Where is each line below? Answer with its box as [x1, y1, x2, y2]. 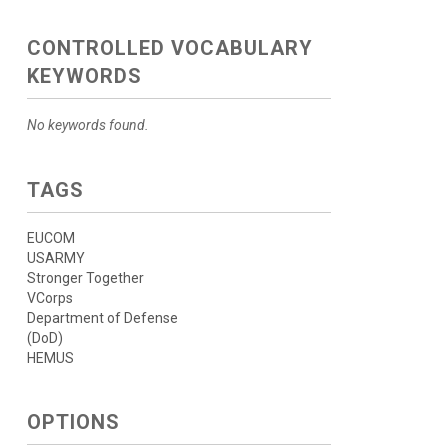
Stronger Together [26, 270, 144, 286]
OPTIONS [26, 410, 120, 434]
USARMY [26, 250, 85, 266]
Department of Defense [26, 310, 178, 326]
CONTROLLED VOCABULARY [26, 36, 313, 60]
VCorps [26, 290, 73, 306]
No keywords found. [26, 117, 149, 133]
